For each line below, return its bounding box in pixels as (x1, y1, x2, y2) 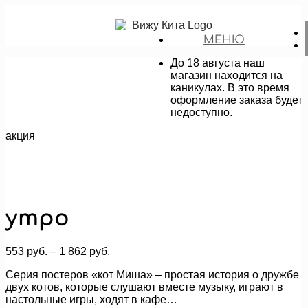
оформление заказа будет (170, 94, 302, 106)
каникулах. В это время (170, 82, 289, 93)
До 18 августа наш (170, 57, 265, 69)
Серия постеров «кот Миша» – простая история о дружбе (5, 268, 299, 280)
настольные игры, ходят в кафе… (5, 293, 177, 305)
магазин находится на (170, 69, 283, 81)
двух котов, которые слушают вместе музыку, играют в (5, 280, 283, 293)
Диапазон (109, 244, 159, 256)
